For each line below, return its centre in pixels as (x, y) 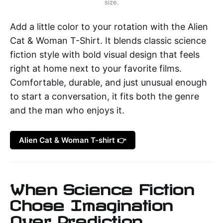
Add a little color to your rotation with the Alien (109, 27)
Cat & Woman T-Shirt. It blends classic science (108, 41)
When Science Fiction (102, 187)
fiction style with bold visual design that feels (105, 55)
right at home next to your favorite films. (96, 69)
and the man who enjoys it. (67, 111)
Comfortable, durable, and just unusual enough (109, 83)
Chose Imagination (91, 203)
